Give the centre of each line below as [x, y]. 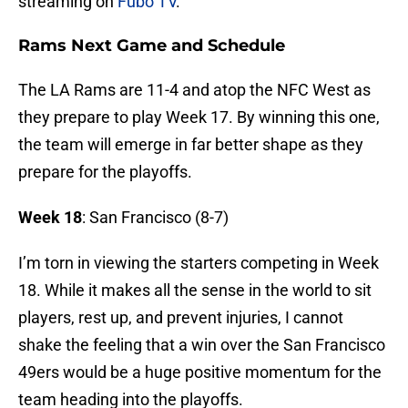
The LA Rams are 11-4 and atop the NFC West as [194, 90]
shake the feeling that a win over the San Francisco [202, 345]
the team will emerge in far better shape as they [191, 145]
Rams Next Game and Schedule [152, 46]
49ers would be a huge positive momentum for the [200, 372]
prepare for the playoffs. [105, 172]
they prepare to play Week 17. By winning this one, [199, 117]
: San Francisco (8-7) [155, 218]
